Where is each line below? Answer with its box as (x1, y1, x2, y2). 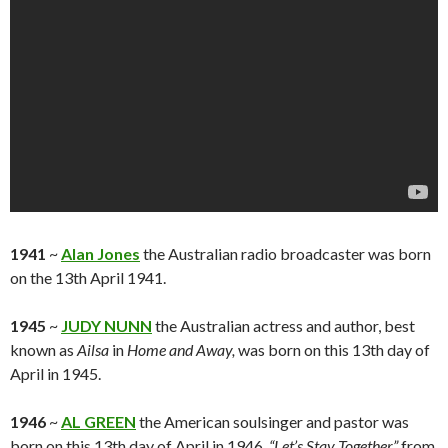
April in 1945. (10, 364, 101, 384)
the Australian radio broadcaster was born (140, 244, 431, 264)
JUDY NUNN (61, 316, 152, 336)
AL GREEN (61, 412, 136, 432)
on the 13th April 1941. (10, 268, 166, 288)
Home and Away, (127, 340, 238, 360)
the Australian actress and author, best (152, 316, 415, 336)
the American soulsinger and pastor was (136, 412, 409, 432)
